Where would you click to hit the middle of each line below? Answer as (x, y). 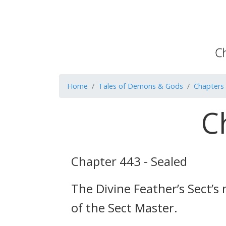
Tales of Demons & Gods (141, 86)
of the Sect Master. (124, 208)
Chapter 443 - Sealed (129, 161)
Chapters (209, 86)
